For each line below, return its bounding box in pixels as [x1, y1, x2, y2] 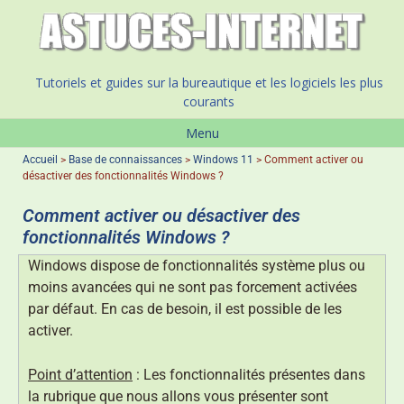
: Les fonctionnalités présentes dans [133, 366, 365, 384]
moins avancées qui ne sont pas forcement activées [28, 279, 357, 297]
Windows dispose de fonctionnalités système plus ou [28, 257, 365, 275]
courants [183, 93, 234, 111]
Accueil [23, 153, 58, 167]
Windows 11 [193, 153, 253, 167]
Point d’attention [28, 366, 133, 384]
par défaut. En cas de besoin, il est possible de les [28, 300, 342, 318]
